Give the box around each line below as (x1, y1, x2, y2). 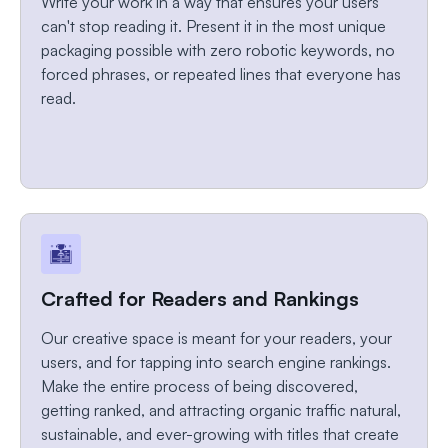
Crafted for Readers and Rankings (41, 286, 359, 312)
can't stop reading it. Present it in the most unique (41, 16, 386, 37)
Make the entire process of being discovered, (41, 376, 358, 397)
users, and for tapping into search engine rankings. (41, 352, 391, 373)
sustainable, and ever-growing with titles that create (41, 424, 399, 445)
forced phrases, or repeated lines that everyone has (41, 64, 401, 85)
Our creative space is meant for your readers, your (41, 328, 392, 349)
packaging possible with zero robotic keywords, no (41, 40, 395, 61)
